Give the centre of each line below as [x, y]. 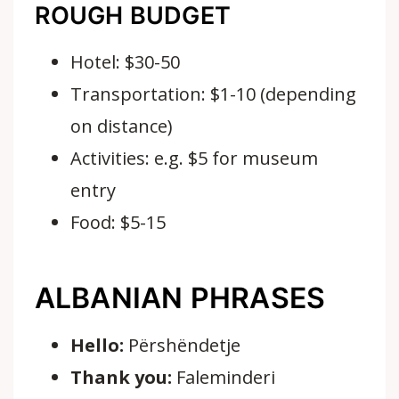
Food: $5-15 [118, 222]
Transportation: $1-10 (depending [213, 94]
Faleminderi [224, 377]
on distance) [121, 126]
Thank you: [121, 377]
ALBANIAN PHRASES [180, 297]
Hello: [97, 345]
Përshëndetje [182, 345]
